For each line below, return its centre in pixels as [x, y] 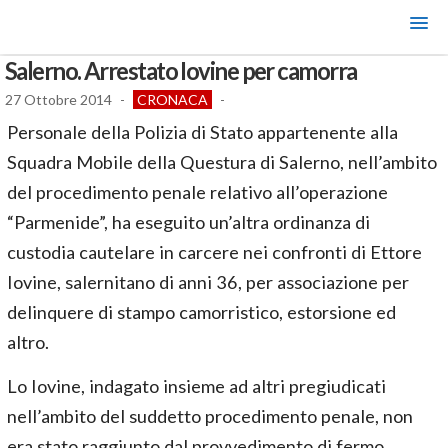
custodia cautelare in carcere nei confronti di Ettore [214, 252]
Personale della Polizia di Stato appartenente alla [202, 132]
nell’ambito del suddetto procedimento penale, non [210, 416]
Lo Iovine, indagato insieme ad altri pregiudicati [196, 386]
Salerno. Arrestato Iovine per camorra [181, 71]
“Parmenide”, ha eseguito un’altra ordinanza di [188, 222]
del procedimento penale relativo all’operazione [197, 192]
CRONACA [172, 99]
